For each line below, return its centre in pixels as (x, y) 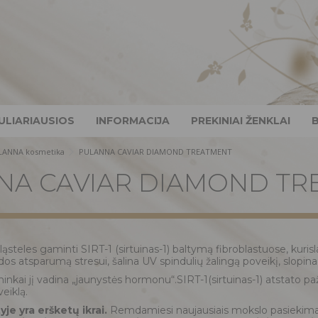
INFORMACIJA (133, 120)
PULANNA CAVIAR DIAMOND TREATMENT (155, 152)
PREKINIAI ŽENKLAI (241, 120)
